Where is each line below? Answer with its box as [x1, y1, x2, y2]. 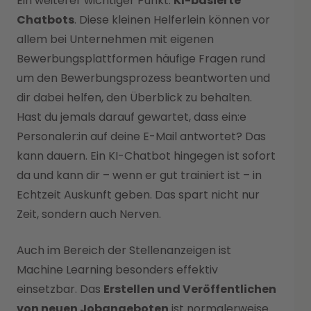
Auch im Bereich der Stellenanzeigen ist [17, 242, 231, 258]
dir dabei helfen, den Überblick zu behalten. [17, 89, 252, 106]
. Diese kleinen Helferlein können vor [74, 11, 270, 28]
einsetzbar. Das [17, 280, 103, 297]
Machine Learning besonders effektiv [17, 261, 218, 278]
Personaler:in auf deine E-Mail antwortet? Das [17, 128, 266, 144]
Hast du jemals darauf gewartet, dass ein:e [17, 108, 246, 125]
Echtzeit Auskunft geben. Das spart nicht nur [17, 186, 260, 203]
